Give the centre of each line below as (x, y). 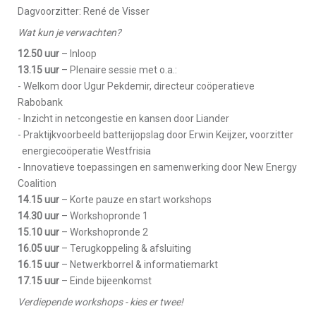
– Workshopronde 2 (104, 232)
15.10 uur (38, 232)
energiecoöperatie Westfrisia (84, 151)
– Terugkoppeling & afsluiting (125, 249)
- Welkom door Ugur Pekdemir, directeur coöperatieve (136, 86)
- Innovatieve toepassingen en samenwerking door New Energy (157, 168)
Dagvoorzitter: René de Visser (84, 12)
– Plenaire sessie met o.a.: (118, 70)
